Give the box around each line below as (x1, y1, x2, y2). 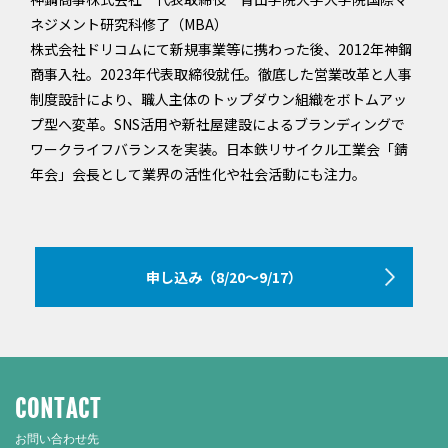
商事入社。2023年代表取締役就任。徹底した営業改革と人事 (30, 64, 412, 84)
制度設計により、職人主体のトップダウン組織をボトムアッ (30, 89, 407, 109)
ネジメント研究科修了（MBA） (30, 14, 228, 34)
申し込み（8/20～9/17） (146, 267, 302, 287)
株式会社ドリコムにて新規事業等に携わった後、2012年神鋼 (30, 39, 412, 59)
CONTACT (15, 395, 102, 424)
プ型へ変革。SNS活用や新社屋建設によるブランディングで (30, 114, 405, 134)
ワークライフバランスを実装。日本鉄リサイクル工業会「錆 (30, 139, 408, 159)
